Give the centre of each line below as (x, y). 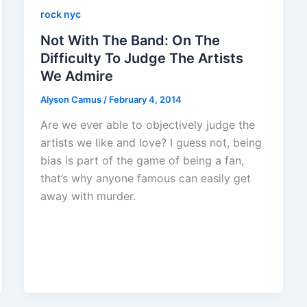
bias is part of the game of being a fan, (142, 161)
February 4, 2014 (145, 99)
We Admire (76, 76)
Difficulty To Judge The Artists (142, 58)
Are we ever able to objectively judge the (147, 125)
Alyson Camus (72, 99)
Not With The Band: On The (130, 40)
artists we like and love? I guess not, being (151, 143)
